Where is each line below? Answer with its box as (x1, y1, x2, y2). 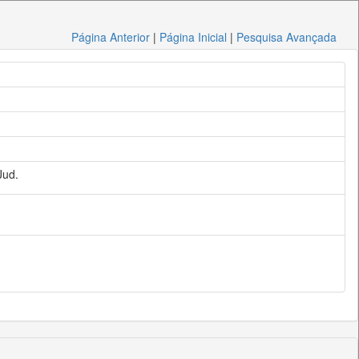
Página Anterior (71, 29, 151, 45)
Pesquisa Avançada (236, 29, 337, 45)
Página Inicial (159, 29, 228, 45)
